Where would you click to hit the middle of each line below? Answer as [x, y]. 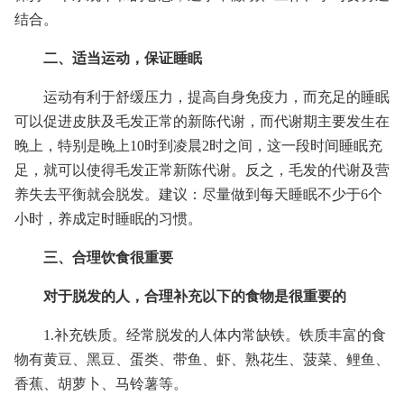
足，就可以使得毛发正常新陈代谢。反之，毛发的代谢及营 [202, 170]
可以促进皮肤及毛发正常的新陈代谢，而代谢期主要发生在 [202, 121]
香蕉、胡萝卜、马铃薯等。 [101, 384]
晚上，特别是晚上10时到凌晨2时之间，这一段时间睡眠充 [198, 146]
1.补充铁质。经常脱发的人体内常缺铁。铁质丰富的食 [215, 335]
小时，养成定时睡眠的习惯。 [108, 219]
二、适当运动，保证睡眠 [123, 58]
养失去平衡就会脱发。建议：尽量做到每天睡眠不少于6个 [198, 194]
